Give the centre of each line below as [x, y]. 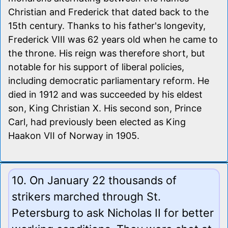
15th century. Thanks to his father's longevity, [107, 25]
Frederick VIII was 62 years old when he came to [113, 39]
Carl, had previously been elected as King [97, 122]
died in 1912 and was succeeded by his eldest [105, 94]
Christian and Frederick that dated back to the [108, 12]
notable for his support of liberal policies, [96, 67]
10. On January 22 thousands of [94, 180]
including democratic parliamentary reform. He [109, 80]
